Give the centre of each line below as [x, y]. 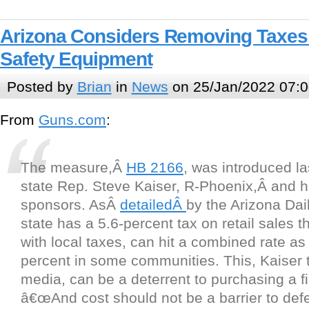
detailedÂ [153, 205]
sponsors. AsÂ [70, 205]
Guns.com [72, 120]
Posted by [42, 86]
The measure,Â [73, 168]
